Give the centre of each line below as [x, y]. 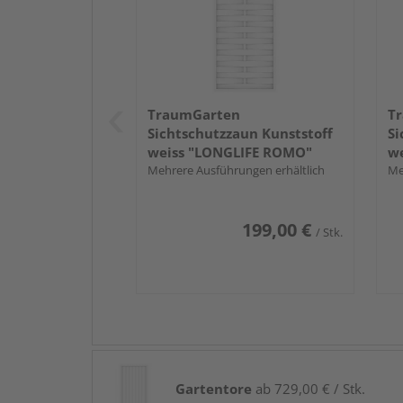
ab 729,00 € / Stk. [309, 388]
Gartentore [214, 388]
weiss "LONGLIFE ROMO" [230, 152]
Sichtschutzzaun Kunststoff [240, 133]
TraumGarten [194, 114]
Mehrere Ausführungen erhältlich [236, 170]
